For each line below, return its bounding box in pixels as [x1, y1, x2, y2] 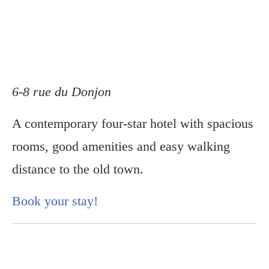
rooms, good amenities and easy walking [12, 138, 230, 154]
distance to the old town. [12, 161, 144, 177]
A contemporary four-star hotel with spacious [12, 115, 253, 131]
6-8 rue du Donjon [12, 83, 111, 99]
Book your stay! [12, 193, 98, 208]
